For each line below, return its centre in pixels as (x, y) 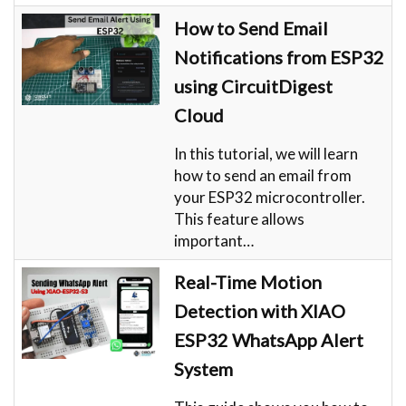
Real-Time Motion (248, 281)
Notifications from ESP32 (279, 57)
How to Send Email (251, 28)
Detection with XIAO (260, 310)
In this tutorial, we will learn (266, 153)
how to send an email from (263, 175)
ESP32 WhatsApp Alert (269, 339)
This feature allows (239, 218)
